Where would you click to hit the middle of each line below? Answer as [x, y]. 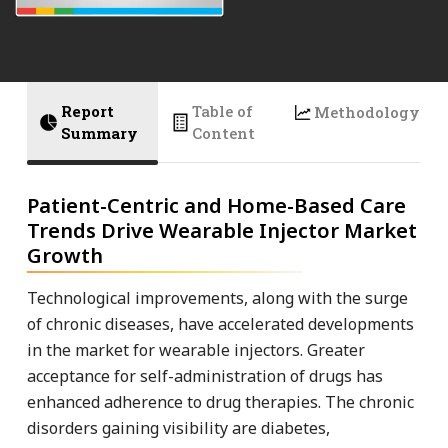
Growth [65, 255]
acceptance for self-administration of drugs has [205, 375]
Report [87, 110]
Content [224, 132]
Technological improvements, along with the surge [217, 297]
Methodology [367, 111]
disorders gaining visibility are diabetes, [178, 427]
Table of [223, 110]
